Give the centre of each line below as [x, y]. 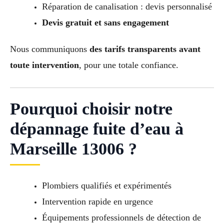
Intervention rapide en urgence [97, 202]
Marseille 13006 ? [73, 149]
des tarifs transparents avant [145, 49]
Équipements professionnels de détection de [121, 218]
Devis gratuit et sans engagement [105, 22]
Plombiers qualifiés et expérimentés [106, 186]
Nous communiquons [50, 49]
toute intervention [44, 65]
